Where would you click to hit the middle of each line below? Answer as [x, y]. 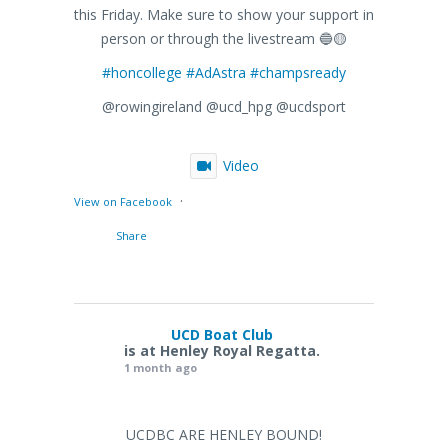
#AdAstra [216, 72]
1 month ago [160, 367]
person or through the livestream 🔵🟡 [224, 38]
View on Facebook [123, 201]
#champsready [298, 72]
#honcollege [142, 72]
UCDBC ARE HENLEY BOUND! [224, 434]
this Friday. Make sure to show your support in [224, 14]
